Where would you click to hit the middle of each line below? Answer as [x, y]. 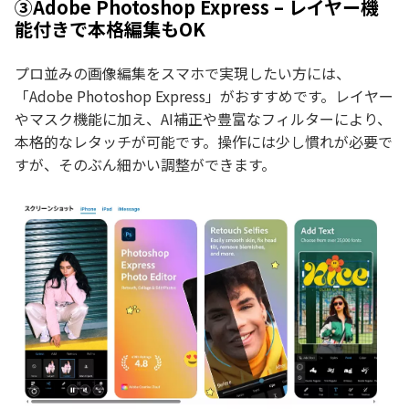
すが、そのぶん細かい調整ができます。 [145, 164]
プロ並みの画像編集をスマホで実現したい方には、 [183, 73]
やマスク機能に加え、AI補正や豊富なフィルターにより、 [203, 119]
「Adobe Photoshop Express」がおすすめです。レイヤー [204, 96]
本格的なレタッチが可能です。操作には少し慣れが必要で [204, 142]
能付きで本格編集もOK [110, 29]
